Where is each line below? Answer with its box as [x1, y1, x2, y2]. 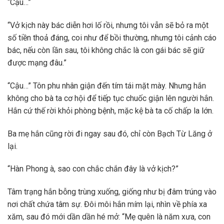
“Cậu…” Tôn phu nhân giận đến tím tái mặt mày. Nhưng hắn [7, 80, 206, 90]
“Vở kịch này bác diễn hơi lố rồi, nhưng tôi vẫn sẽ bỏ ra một [7, 20, 208, 30]
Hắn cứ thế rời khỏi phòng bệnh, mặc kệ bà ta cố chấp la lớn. [7, 105, 213, 115]
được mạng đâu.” [7, 58, 66, 68]
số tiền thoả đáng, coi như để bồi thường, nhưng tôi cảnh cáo [7, 33, 216, 43]
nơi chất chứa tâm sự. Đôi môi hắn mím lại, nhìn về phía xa [7, 199, 207, 209]
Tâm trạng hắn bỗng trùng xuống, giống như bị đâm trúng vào [7, 187, 216, 197]
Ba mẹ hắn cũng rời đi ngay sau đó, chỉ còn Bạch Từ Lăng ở [7, 128, 212, 138]
